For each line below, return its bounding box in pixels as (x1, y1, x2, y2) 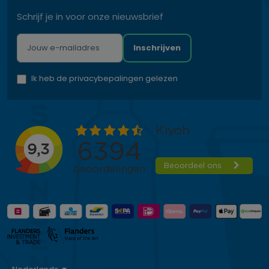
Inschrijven (133, 41, 181, 53)
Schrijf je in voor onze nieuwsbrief (17, 10, 163, 23)
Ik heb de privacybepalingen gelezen (31, 72, 178, 84)
